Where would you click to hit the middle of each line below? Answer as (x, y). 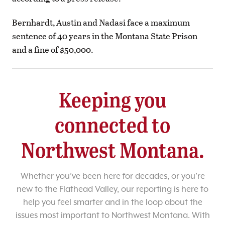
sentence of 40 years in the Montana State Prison (105, 36)
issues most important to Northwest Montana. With (113, 216)
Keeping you (113, 99)
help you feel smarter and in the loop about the (113, 203)
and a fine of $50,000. (53, 50)
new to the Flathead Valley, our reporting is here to (113, 190)
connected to (113, 125)
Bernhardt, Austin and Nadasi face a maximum (101, 23)
